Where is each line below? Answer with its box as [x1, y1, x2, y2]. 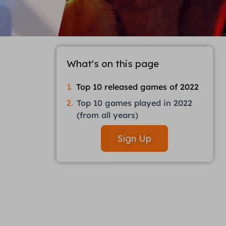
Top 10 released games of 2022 [76, 82, 199, 92]
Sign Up [118, 133, 152, 144]
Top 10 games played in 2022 [77, 98, 192, 108]
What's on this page [67, 58, 159, 70]
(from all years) [77, 110, 138, 120]
